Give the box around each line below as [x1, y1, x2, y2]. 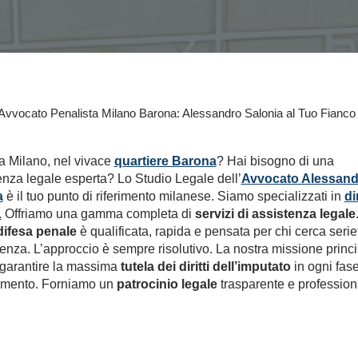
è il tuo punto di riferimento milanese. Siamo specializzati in [2, 189, 344, 203]
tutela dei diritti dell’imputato [120, 260, 291, 273]
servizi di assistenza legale [194, 207, 356, 221]
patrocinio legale [116, 277, 217, 291]
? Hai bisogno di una [216, 154, 334, 168]
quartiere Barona [113, 154, 217, 168]
